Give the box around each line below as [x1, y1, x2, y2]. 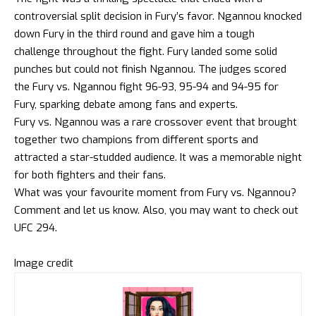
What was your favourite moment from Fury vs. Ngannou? [14, 185, 296, 200]
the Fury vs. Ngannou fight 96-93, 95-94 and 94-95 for [14, 79, 279, 94]
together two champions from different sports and [14, 132, 258, 147]
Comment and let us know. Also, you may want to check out [14, 202, 298, 217]
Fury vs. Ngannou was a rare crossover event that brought [14, 114, 297, 129]
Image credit [14, 255, 73, 270]
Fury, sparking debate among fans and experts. [14, 97, 238, 111]
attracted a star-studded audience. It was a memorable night [14, 150, 302, 164]
